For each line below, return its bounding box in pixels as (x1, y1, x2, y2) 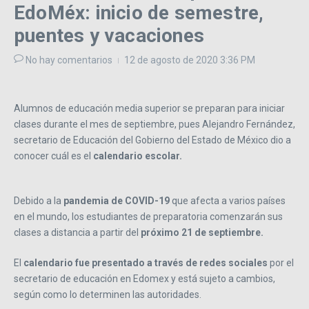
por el (268, 257, 294, 269)
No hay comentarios (26, 54, 112, 66)
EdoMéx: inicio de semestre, (14, 1, 264, 25)
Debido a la (14, 195, 63, 207)
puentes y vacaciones (14, 24, 204, 48)
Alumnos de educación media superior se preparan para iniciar (14, 103, 285, 114)
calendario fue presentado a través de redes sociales (23, 257, 268, 269)
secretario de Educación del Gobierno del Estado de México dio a (14, 134, 291, 146)
